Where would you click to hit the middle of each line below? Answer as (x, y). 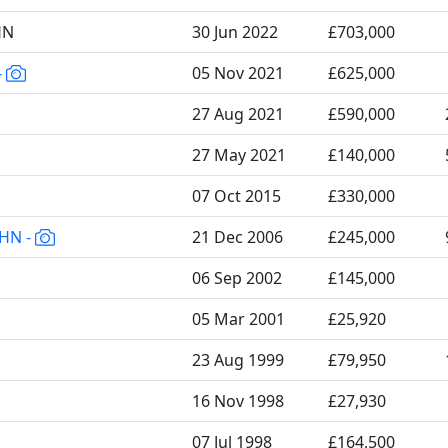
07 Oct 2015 (236, 196)
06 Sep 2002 (237, 278)
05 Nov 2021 (238, 73)
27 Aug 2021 (238, 114)
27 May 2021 (239, 155)
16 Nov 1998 (238, 401)
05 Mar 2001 (238, 319)
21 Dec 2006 (237, 237)
